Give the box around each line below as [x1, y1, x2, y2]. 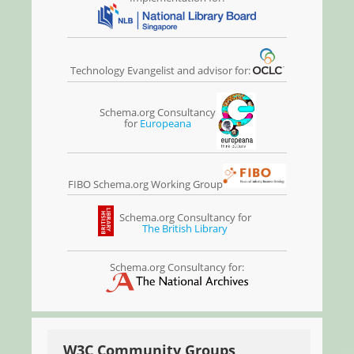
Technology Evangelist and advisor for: [70, 63, 253, 78]
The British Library [142, 221, 228, 236]
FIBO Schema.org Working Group [68, 176, 223, 191]
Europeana [139, 115, 191, 130]
